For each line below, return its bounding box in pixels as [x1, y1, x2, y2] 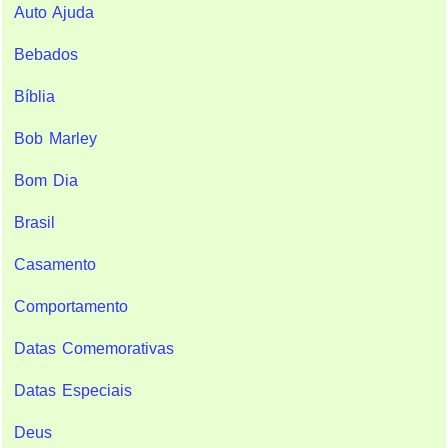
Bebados [14, 45, 78, 63]
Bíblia [14, 87, 55, 105]
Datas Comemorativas [14, 339, 174, 357]
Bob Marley [14, 129, 97, 147]
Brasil [14, 213, 55, 231]
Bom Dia [14, 171, 78, 189]
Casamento [14, 255, 96, 273]
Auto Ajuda [14, 3, 94, 21]
